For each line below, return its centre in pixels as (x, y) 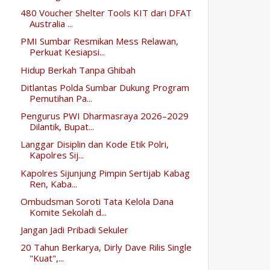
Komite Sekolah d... (68, 212)
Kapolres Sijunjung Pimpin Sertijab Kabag (105, 173)
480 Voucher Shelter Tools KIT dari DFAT (106, 13)
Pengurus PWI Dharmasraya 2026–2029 (104, 116)
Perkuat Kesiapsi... (67, 52)
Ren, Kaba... (53, 184)
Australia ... (51, 24)
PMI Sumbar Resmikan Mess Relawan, (99, 41)
